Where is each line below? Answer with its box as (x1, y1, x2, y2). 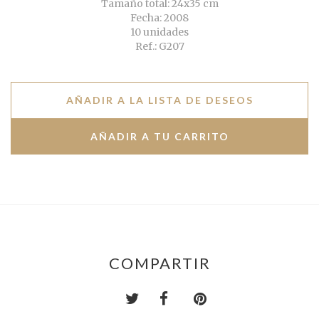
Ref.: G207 (135, 39, 184, 53)
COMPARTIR (108, 253, 211, 273)
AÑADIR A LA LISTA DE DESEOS (66, 93, 253, 106)
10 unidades (130, 25, 189, 38)
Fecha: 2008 (130, 11, 189, 24)
